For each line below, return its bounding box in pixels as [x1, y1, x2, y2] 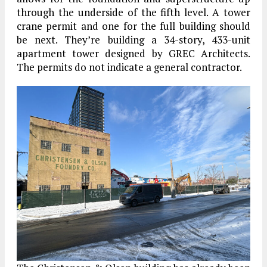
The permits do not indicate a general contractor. [17, 60, 242, 74]
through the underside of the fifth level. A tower [17, 5, 250, 19]
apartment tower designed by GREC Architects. [17, 46, 250, 60]
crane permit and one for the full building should [17, 18, 250, 33]
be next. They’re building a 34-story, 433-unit [17, 32, 250, 46]
